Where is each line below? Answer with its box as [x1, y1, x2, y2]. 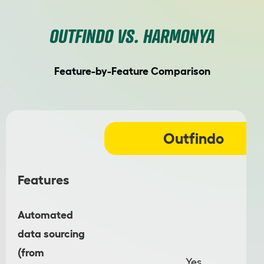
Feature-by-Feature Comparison [54, 65, 210, 78]
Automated [18, 209, 73, 222]
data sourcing [18, 228, 85, 240]
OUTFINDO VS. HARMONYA [49, 24, 214, 47]
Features [18, 173, 69, 187]
